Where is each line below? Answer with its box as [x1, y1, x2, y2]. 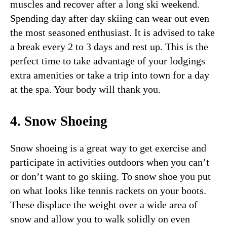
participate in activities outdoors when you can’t [10, 157, 209, 168]
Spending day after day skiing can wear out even [10, 13, 209, 24]
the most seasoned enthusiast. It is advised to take [10, 27, 215, 39]
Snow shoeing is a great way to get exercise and [10, 142, 206, 154]
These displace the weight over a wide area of [10, 199, 198, 211]
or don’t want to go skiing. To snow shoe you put [10, 171, 211, 182]
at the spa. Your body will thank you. [10, 84, 161, 95]
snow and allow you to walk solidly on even [10, 213, 190, 225]
